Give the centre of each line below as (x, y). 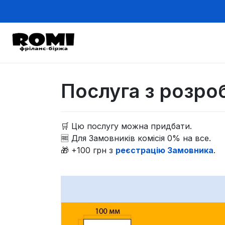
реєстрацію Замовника (165, 150)
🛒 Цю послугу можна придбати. (127, 126)
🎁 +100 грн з (88, 150)
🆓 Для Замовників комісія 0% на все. (136, 138)
